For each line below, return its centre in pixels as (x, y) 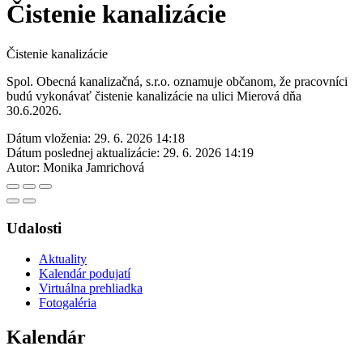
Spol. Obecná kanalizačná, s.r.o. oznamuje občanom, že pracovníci (177, 81)
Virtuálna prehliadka (91, 288)
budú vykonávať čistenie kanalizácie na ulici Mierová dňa (154, 96)
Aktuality (63, 259)
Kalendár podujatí (85, 274)
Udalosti (34, 228)
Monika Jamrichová (94, 167)
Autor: (23, 167)
